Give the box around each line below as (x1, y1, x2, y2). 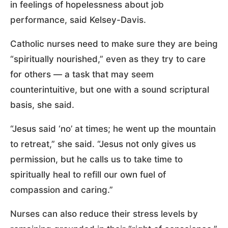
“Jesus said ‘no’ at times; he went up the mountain (10, 123, 216, 134)
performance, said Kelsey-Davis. (10, 14, 146, 25)
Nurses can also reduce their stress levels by (10, 208, 198, 219)
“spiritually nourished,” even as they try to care (10, 53, 206, 64)
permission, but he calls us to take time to (10, 154, 183, 164)
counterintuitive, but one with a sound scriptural (10, 84, 209, 95)
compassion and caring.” (10, 184, 113, 195)
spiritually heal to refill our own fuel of (10, 169, 166, 180)
